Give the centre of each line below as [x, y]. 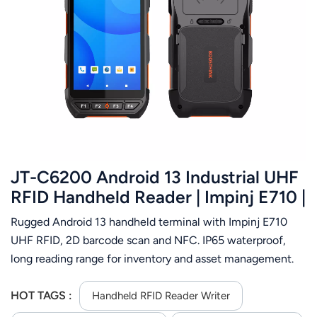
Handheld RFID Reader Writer [161, 296]
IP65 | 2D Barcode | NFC [105, 217]
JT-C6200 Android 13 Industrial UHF [155, 177]
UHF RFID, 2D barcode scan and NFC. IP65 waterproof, [148, 240]
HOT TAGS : [43, 296]
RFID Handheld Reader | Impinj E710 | [158, 197]
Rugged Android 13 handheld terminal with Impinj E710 [149, 221]
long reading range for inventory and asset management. [152, 258]
